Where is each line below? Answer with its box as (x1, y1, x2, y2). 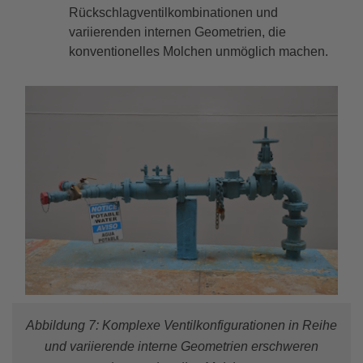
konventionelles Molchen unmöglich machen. (69, 45, 328, 59)
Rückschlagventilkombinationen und (69, 6, 278, 20)
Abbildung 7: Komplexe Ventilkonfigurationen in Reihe (26, 318, 337, 333)
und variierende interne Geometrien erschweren (45, 340, 318, 354)
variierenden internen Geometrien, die (69, 25, 286, 40)
